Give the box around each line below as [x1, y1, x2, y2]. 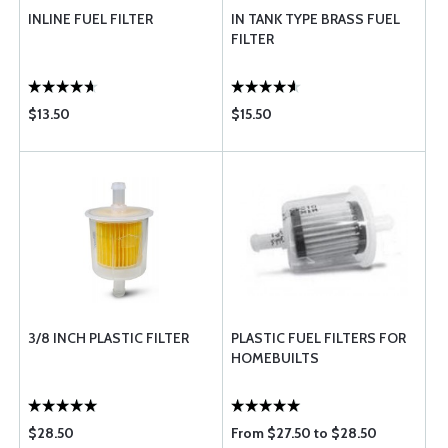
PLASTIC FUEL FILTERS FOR [231, 329, 406, 347]
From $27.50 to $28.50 [231, 424, 377, 442]
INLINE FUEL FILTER [28, 10, 153, 28]
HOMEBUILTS [231, 349, 319, 367]
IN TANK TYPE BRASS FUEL [231, 10, 400, 28]
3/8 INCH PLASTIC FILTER [28, 329, 189, 347]
